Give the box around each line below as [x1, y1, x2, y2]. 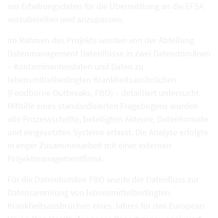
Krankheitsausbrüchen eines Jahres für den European [7, 200, 204, 211]
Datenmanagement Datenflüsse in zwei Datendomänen [7, 48, 211, 59]
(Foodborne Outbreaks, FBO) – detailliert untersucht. [7, 87, 201, 98]
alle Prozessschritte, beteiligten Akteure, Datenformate [7, 113, 208, 125]
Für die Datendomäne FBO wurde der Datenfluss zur [7, 174, 199, 185]
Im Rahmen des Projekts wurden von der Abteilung [7, 35, 194, 46]
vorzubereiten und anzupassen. [7, 14, 123, 25]
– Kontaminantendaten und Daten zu [7, 61, 144, 72]
